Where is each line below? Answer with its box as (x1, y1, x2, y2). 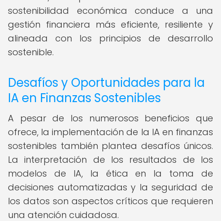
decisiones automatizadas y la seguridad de (8, 181, 213, 193)
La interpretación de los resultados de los (8, 153, 213, 166)
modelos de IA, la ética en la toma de (8, 167, 213, 180)
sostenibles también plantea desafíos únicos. (8, 140, 213, 152)
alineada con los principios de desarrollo (8, 32, 213, 44)
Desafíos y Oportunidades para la (8, 74, 205, 91)
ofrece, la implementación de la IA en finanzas (8, 126, 213, 138)
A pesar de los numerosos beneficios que (8, 112, 213, 124)
